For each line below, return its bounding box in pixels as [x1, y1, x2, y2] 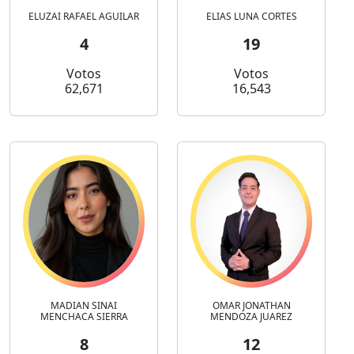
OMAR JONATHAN [212, 299, 291, 313]
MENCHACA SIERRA [40, 310, 128, 324]
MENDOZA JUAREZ [210, 310, 292, 324]
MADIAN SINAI [51, 299, 117, 313]
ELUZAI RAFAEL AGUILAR [28, 9, 139, 24]
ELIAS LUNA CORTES [205, 9, 297, 24]
